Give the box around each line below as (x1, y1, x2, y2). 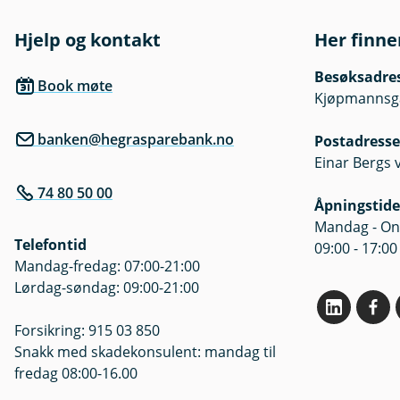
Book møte (37, 76, 112, 96)
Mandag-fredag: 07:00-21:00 (14, 256, 200, 277)
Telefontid (14, 235, 87, 255)
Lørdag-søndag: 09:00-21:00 (14, 278, 199, 298)
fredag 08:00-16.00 (14, 363, 137, 384)
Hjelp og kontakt (14, 28, 161, 53)
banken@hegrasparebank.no (37, 129, 234, 150)
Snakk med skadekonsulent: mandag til (14, 342, 276, 362)
